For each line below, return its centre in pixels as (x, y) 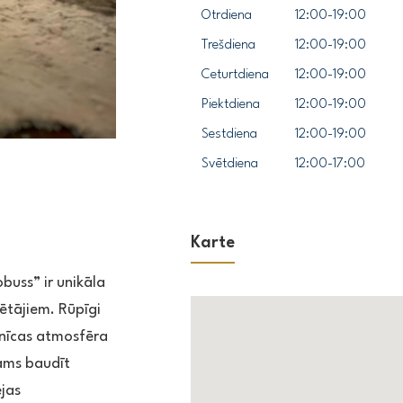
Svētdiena (230, 165)
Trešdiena (228, 46)
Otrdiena (227, 16)
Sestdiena (229, 135)
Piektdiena (231, 105)
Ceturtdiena (235, 76)
